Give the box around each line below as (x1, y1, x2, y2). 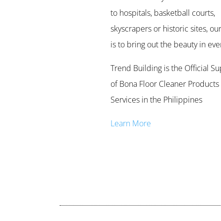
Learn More (110, 118, 151, 129)
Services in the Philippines (110, 94, 203, 106)
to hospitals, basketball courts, (110, 7, 216, 19)
